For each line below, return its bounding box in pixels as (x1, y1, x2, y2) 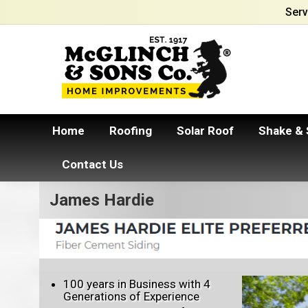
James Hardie (49, 190, 154, 210)
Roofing (109, 124, 152, 137)
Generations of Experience (63, 289, 199, 304)
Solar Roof (177, 124, 234, 137)
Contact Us (62, 157, 123, 171)
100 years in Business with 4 (63, 277, 210, 291)
